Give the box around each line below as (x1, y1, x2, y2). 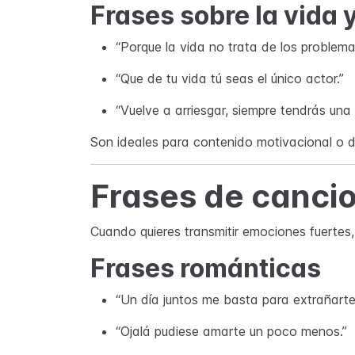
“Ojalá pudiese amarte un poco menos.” (116, 323, 347, 339)
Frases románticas (90, 253, 321, 284)
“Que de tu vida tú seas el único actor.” (116, 71, 344, 86)
